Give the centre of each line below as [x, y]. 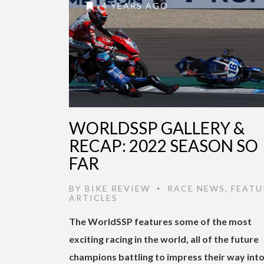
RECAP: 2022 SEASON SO [164, 145]
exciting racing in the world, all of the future [164, 239]
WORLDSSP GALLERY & [157, 128]
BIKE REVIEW [118, 188]
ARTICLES [93, 197]
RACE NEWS [196, 188]
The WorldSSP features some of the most [160, 221]
